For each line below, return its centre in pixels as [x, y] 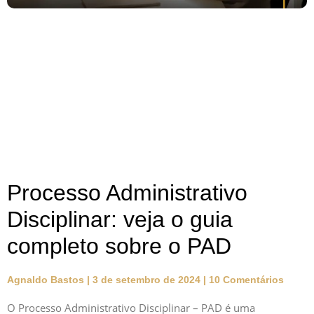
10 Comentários [245, 280]
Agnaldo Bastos [47, 280]
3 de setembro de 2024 [146, 280]
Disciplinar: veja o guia [120, 220]
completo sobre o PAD [119, 246]
